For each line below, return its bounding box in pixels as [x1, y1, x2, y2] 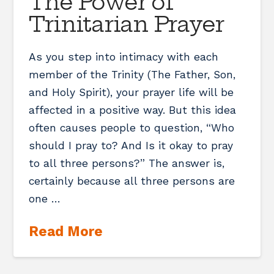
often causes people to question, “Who [29, 122, 235, 135]
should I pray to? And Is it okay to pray [29, 139, 234, 152]
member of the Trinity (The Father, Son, [29, 68, 236, 81]
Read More [29, 223, 103, 240]
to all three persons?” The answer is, [29, 157, 225, 170]
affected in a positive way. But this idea [29, 104, 237, 117]
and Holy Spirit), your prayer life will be [29, 86, 234, 99]
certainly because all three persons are [29, 175, 235, 188]
